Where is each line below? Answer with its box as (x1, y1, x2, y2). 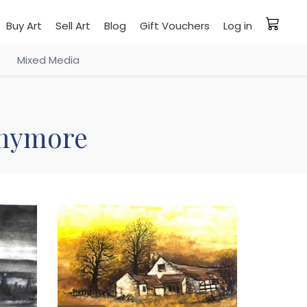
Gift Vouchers (140, 19, 210, 33)
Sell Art (56, 19, 90, 33)
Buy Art (6, 19, 42, 33)
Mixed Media (16, 53, 79, 67)
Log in (223, 19, 252, 33)
